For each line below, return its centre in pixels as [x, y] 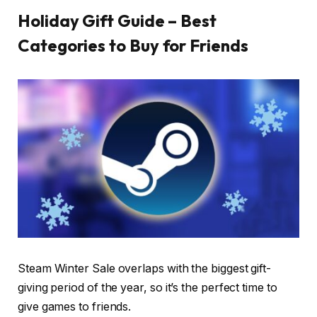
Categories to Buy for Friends [133, 46]
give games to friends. [75, 306]
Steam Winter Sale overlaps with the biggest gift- [145, 268]
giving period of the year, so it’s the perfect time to [148, 287]
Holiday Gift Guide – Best [117, 21]
